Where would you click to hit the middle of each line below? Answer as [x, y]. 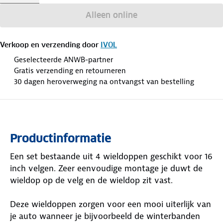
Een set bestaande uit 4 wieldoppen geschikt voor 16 [111, 156]
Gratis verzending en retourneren [70, 70]
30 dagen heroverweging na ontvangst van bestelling [104, 81]
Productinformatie [60, 138]
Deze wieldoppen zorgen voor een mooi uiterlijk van [111, 204]
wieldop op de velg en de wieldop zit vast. [91, 180]
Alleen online [111, 15]
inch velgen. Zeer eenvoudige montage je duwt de [106, 168]
